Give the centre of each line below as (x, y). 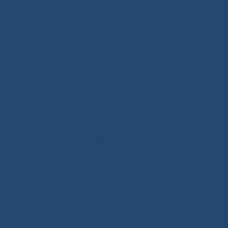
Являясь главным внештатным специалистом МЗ (105, 66)
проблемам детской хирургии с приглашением (103, 140)
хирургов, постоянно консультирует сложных (100, 91)
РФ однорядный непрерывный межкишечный (103, 42)
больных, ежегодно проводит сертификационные (110, 103)
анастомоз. (33, 54)
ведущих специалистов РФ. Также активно (95, 152)
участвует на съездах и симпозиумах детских (99, 164)
